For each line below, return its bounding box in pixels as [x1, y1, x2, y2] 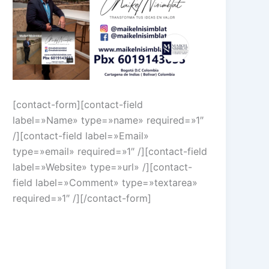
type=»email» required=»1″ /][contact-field [13, 145, 208, 157]
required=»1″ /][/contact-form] [13, 192, 152, 204]
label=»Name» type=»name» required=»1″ [13, 113, 204, 126]
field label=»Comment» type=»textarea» [13, 176, 198, 189]
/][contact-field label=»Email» [13, 129, 150, 142]
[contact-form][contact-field [13, 98, 144, 110]
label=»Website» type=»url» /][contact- [13, 160, 193, 173]
